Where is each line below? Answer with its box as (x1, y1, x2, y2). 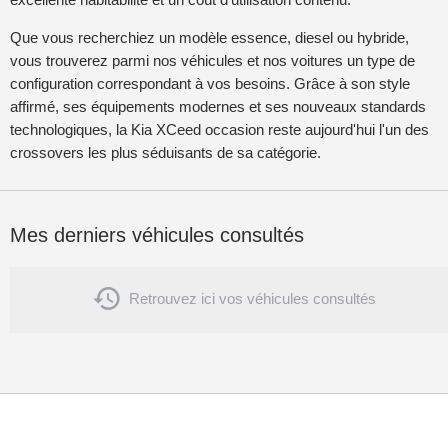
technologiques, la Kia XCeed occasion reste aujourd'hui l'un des (10, 121, 429, 139)
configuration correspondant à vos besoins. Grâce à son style (10, 75, 410, 93)
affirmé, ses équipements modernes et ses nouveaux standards (10, 98, 426, 116)
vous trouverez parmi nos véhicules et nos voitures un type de (10, 52, 415, 70)
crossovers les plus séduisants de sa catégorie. (10, 144, 321, 162)
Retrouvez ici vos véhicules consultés (129, 290, 376, 307)
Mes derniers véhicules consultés (10, 224, 304, 247)
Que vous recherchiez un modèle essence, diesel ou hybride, (10, 29, 409, 47)
